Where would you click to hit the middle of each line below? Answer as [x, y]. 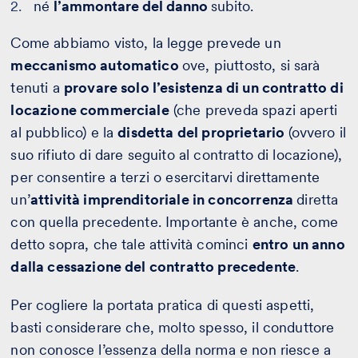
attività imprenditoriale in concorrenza [163, 199]
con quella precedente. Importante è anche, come [174, 221]
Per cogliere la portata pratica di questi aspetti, [163, 304]
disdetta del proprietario [203, 132]
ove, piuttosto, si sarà [251, 65]
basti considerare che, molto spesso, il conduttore [173, 327]
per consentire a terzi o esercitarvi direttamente [165, 177]
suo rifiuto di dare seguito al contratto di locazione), [177, 154]
